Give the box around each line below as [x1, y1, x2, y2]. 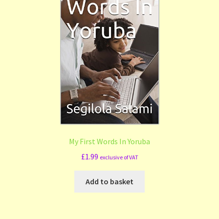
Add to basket [86, 176, 133, 186]
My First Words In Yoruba [69, 136, 150, 147]
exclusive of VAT [99, 153, 138, 161]
